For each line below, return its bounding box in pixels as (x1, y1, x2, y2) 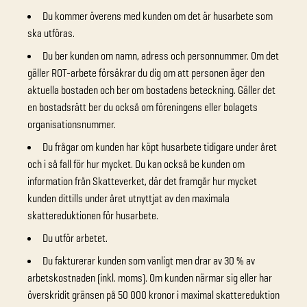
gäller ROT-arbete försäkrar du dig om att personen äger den (27, 66, 265, 80)
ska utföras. (27, 26, 75, 40)
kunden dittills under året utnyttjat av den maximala (27, 191, 230, 206)
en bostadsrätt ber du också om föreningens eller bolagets (27, 100, 258, 114)
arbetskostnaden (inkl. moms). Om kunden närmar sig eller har (27, 271, 272, 285)
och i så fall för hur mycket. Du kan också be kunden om (27, 157, 245, 171)
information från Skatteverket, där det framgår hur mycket (27, 174, 257, 188)
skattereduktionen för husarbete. (27, 208, 158, 223)
